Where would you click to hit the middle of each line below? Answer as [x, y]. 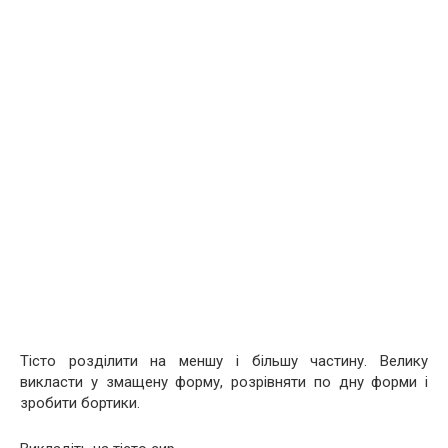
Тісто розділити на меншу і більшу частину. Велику [224, 360]
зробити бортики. [80, 402]
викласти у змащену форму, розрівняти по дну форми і [224, 381]
